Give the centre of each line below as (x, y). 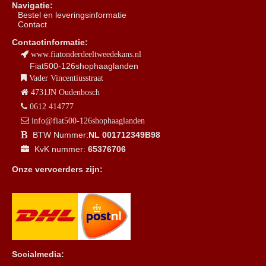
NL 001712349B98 (126, 134)
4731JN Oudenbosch (65, 92)
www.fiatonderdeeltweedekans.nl (85, 54)
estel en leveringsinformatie (75, 15)
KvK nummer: (61, 149)
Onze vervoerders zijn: (57, 169)
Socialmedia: (38, 254)
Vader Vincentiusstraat (66, 77)
